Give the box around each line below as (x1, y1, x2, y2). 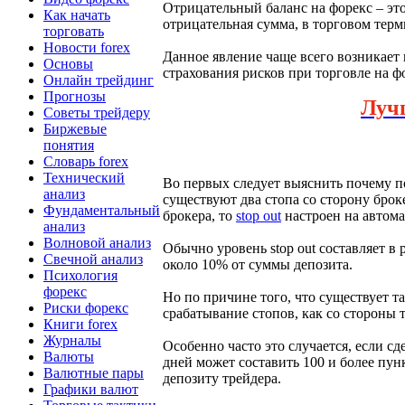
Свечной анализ (43, 250, 143, 267)
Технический (43, 169, 125, 185)
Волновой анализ (43, 234, 151, 250)
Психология (43, 267, 118, 283)
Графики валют (43, 381, 138, 397)
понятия (43, 137, 94, 153)
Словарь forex (43, 153, 128, 169)
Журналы (43, 332, 101, 348)
